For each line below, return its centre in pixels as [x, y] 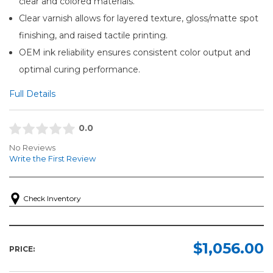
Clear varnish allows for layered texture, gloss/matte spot [139, 18]
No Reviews [32, 148]
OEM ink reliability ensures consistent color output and [135, 52]
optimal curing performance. [80, 69]
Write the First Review [52, 159]
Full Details [32, 94]
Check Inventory [52, 199]
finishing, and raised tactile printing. [94, 35]
